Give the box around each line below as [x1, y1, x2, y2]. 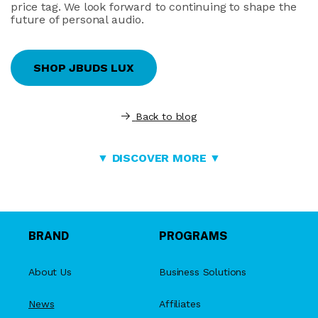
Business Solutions [159, 266, 247, 278]
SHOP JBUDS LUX [33, 61, 134, 75]
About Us [28, 266, 72, 278]
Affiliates [159, 298, 201, 309]
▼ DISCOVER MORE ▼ [97, 151, 221, 165]
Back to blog [135, 111, 197, 122]
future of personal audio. [11, 13, 148, 26]
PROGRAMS [159, 229, 227, 243]
